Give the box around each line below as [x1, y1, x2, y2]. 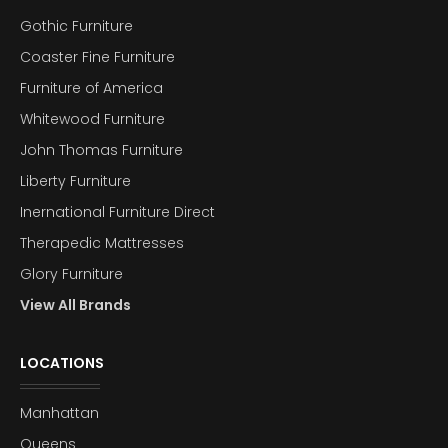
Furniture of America [20, 77, 163, 98]
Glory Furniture [20, 263, 123, 284]
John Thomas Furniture [20, 139, 183, 160]
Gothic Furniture [20, 15, 133, 36]
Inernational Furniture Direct [20, 201, 215, 222]
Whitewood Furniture [20, 108, 165, 129]
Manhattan [20, 402, 99, 423]
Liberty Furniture [20, 170, 131, 191]
